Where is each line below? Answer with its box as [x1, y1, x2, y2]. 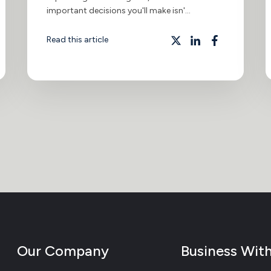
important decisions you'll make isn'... [47, 5, 191, 16]
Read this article [47, 34, 109, 45]
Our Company [17, 241, 109, 260]
